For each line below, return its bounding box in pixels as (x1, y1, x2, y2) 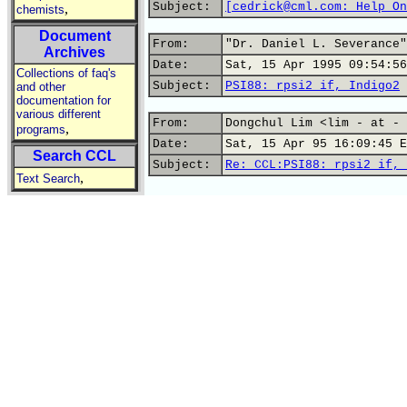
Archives (44, 45, 105, 60)
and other (16, 80, 65, 94)
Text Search (16, 172, 80, 185)
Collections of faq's (16, 66, 116, 80)
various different (16, 107, 101, 121)
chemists (16, 3, 65, 16)
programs (16, 123, 65, 136)
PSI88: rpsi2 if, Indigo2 (225, 79, 400, 93)
